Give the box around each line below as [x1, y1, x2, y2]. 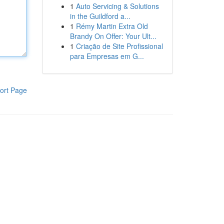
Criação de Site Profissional [75, 41, 163, 51]
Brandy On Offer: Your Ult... [69, 31, 156, 41]
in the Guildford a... [69, 11, 130, 21]
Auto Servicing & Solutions [75, 1, 159, 11]
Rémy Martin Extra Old [75, 21, 148, 31]
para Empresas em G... [69, 51, 144, 61]
